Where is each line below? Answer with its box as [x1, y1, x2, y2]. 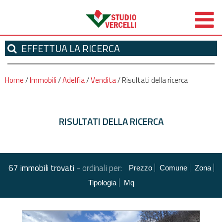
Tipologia [88, 178, 116, 187]
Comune [159, 164, 187, 172]
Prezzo [128, 164, 152, 172]
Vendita [91, 74, 116, 86]
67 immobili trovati [8, 162, 74, 174]
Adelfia [62, 74, 85, 86]
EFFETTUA [21, 41, 67, 56]
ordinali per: [82, 162, 122, 174]
